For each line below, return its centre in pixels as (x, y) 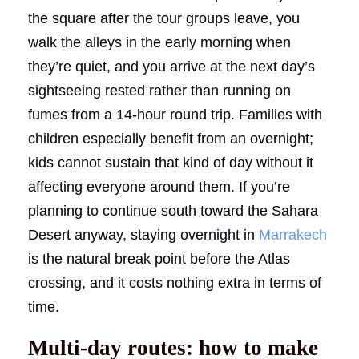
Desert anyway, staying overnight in (143, 234)
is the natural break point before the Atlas (159, 258)
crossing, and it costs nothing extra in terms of (175, 282)
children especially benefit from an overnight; (171, 138)
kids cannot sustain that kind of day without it (171, 162)
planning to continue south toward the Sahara (173, 210)
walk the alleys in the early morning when (159, 42)
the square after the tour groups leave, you (164, 18)
